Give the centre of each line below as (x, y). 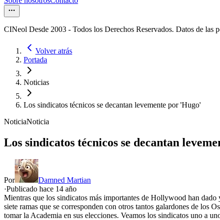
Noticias (36, 82)
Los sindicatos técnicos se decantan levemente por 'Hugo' (112, 105)
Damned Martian (65, 180)
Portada (35, 60)
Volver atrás (54, 51)
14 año (66, 189)
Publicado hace (31, 189)
